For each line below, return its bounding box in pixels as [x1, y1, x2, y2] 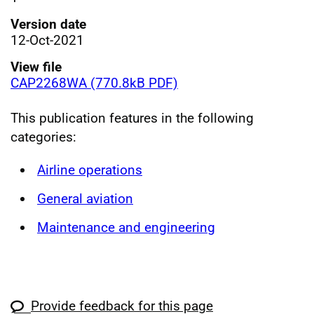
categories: [11, 128, 76, 145]
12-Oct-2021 [11, 32, 84, 48]
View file [11, 58, 62, 75]
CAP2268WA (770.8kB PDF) [11, 74, 178, 91]
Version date [11, 15, 86, 32]
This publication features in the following [11, 109, 254, 126]
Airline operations [37, 161, 142, 178]
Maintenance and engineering [37, 219, 215, 235]
